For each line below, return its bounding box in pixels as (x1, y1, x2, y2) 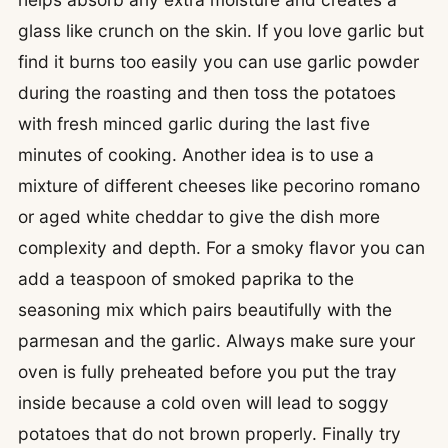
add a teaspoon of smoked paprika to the (18, 267, 354, 289)
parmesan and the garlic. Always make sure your (18, 329, 415, 351)
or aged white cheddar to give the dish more (18, 205, 380, 227)
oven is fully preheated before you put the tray (18, 360, 397, 382)
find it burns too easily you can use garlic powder (18, 50, 419, 72)
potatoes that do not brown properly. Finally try (18, 422, 401, 444)
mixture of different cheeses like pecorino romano (18, 174, 420, 196)
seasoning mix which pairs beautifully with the (18, 298, 392, 320)
